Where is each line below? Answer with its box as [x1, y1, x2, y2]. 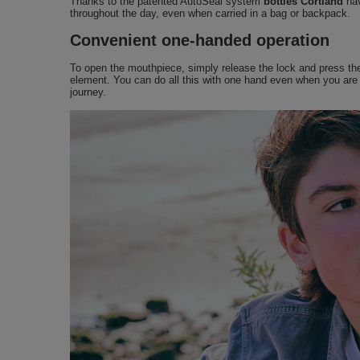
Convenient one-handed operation [70, 31, 329, 50]
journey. [70, 86, 106, 99]
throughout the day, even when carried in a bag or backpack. [70, 7, 350, 20]
